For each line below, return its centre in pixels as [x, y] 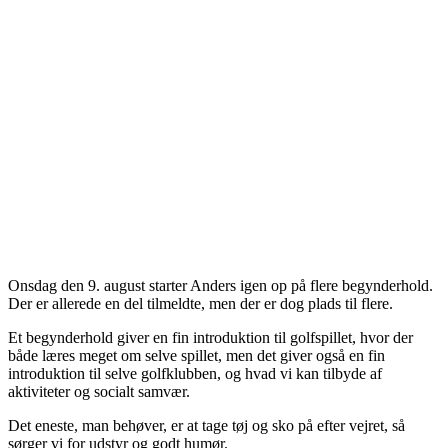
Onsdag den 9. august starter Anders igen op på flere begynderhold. [220, 285]
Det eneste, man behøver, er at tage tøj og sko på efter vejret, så [206, 425]
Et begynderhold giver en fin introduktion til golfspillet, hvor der [210, 337]
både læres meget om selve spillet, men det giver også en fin [196, 355]
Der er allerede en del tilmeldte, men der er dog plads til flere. [200, 303]
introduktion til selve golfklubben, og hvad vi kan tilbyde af [195, 373]
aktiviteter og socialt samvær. [99, 391]
